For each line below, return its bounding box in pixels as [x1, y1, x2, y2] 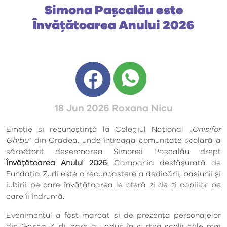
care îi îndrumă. [6, 192, 64, 200]
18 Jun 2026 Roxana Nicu [54, 103, 173, 113]
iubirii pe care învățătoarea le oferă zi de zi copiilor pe [6, 181, 221, 189]
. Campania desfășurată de [107, 159, 221, 167]
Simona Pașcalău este [44, 4, 183, 17]
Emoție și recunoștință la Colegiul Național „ [6, 125, 192, 133]
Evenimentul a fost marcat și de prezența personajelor [6, 211, 221, 219]
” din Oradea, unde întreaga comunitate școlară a [28, 136, 221, 144]
